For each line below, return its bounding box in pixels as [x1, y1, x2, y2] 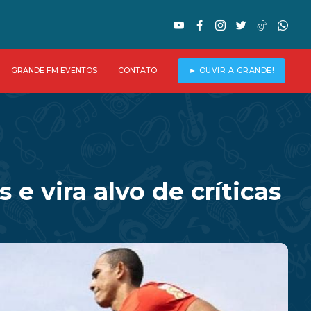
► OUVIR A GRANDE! [188, 66, 274, 76]
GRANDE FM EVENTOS [10, 66, 97, 75]
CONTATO [117, 66, 157, 75]
